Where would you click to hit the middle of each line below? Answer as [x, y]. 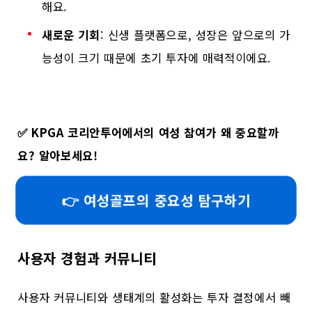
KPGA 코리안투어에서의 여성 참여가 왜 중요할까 [155, 133]
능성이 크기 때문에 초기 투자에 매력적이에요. [157, 58]
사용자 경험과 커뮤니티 [87, 258]
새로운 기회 [71, 35]
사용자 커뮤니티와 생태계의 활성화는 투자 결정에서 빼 [154, 297]
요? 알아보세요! [58, 156]
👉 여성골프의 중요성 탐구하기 [156, 200]
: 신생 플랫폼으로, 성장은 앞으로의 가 [195, 35]
